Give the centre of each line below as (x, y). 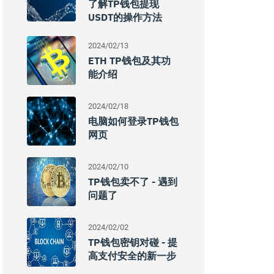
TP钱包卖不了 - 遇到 (133, 182)
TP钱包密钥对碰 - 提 (133, 242)
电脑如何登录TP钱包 (133, 121)
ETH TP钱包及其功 (129, 61)
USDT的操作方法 (125, 17)
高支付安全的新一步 (132, 256)
